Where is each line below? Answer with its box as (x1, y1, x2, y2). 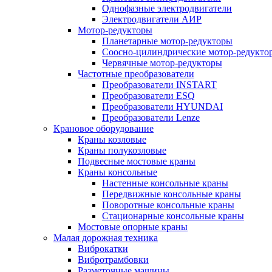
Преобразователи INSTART (102, 80, 217, 90)
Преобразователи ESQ (102, 90, 195, 101)
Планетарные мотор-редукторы (102, 36, 233, 46)
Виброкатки (78, 243, 128, 254)
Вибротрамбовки (78, 254, 149, 265)
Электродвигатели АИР (102, 14, 202, 24)
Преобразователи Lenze (102, 112, 200, 123)
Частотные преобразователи (78, 69, 194, 79)
